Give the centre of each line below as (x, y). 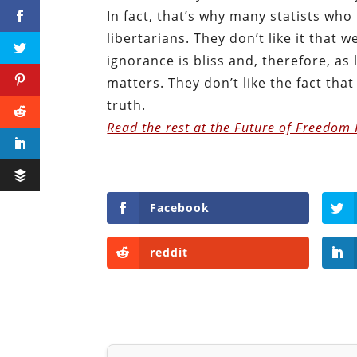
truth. (127, 106)
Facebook (180, 208)
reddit (169, 253)
